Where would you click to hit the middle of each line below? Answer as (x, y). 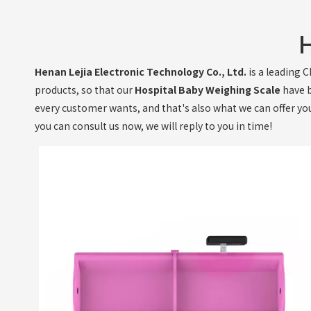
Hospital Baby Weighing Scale (208, 90)
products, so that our (85, 90)
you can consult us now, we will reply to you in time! (153, 126)
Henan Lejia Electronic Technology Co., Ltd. (141, 72)
